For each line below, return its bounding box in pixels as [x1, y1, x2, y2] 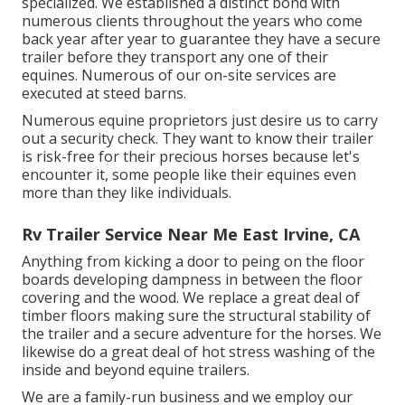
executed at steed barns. [22, 82, 186, 103]
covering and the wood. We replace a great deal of [22, 287, 360, 307]
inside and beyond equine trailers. [22, 359, 250, 380]
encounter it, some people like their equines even [22, 164, 356, 184]
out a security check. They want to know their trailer [22, 127, 373, 148]
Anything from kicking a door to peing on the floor [22, 250, 364, 271]
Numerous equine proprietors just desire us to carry [22, 109, 378, 130]
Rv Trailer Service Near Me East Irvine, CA [22, 222, 360, 245]
